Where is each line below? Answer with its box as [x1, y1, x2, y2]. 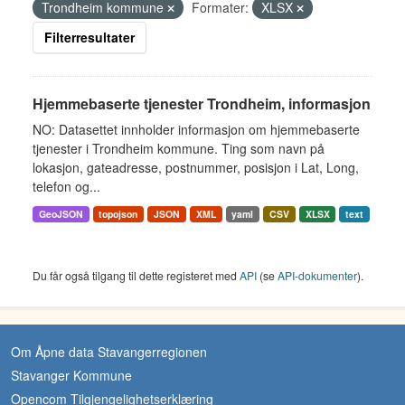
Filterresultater [44, 28, 135, 46]
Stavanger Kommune [11, 366, 132, 384]
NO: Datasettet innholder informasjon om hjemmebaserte [33, 120, 360, 138]
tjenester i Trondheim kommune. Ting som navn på [33, 139, 325, 157]
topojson [99, 207, 138, 221]
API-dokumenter [278, 268, 357, 283]
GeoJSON [38, 207, 83, 221]
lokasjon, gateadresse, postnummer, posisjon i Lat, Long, [33, 158, 359, 176]
